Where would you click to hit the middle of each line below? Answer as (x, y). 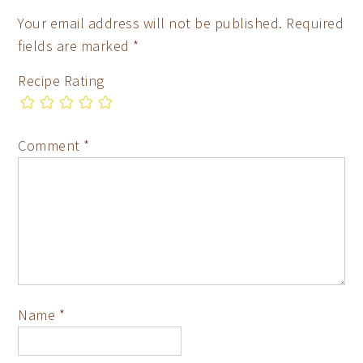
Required (315, 23)
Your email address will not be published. (150, 23)
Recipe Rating (61, 80)
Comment (51, 145)
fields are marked (76, 45)
